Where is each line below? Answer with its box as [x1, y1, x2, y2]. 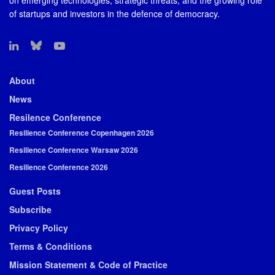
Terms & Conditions [9, 240, 92, 252]
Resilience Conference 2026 [9, 161, 108, 172]
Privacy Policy [9, 222, 68, 234]
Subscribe [9, 203, 52, 215]
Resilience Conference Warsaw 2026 [9, 144, 138, 155]
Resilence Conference [9, 111, 101, 123]
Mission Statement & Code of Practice [9, 258, 168, 271]
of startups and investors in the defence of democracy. [9, 7, 220, 20]
